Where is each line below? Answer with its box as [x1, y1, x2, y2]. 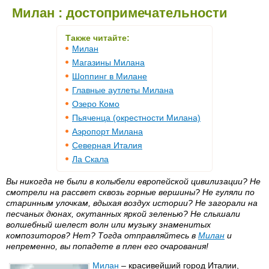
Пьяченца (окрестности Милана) [72, 113, 201, 122]
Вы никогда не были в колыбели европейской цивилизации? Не [6, 177, 261, 186]
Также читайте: [65, 33, 130, 43]
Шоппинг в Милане [72, 71, 147, 81]
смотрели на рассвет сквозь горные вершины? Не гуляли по [6, 187, 255, 197]
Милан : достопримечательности [12, 5, 228, 20]
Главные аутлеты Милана [72, 85, 174, 95]
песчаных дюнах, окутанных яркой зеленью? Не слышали [6, 209, 240, 219]
